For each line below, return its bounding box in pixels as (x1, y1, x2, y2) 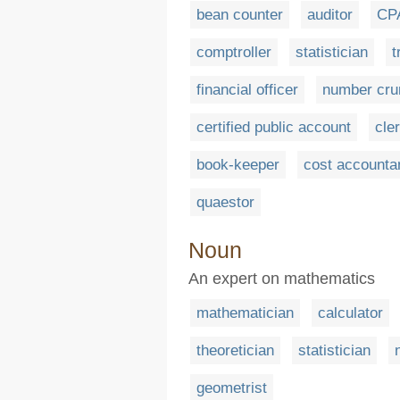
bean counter (196, 6, 283, 23)
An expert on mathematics (188, 270, 375, 287)
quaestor (196, 194, 254, 211)
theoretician (196, 342, 274, 359)
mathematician (196, 304, 294, 321)
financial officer (196, 81, 298, 98)
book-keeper (196, 156, 279, 173)
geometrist (196, 379, 267, 396)
